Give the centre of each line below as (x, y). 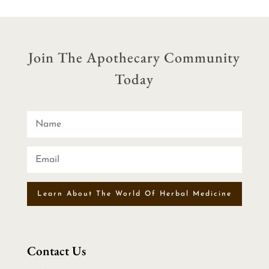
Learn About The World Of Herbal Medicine (134, 194)
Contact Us (56, 251)
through (99, 17)
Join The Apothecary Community (134, 58)
